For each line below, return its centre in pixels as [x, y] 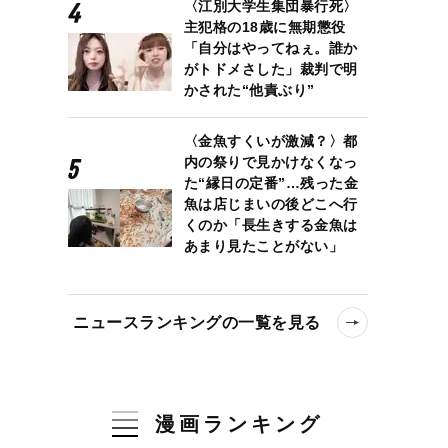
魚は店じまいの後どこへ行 [270, 203]
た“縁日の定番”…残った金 [271, 182]
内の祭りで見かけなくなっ [270, 161]
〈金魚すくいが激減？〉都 [270, 140]
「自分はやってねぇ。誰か [270, 47]
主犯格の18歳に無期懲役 [264, 26]
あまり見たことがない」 [263, 245]
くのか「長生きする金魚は [270, 224]
